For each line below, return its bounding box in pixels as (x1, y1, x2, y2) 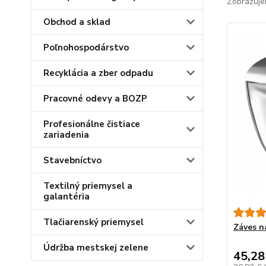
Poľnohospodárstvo (43, 42, 129, 53)
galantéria (43, 191, 90, 202)
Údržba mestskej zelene (43, 242, 148, 254)
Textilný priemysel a (43, 180, 132, 192)
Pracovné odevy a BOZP (43, 93, 147, 104)
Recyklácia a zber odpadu (43, 67, 153, 79)
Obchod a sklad (43, 16, 110, 28)
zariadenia (43, 129, 89, 141)
